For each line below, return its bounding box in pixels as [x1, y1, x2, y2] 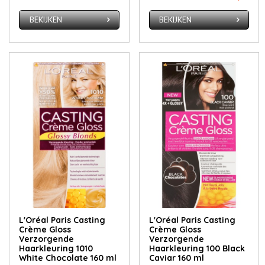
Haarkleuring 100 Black [148, 243, 245, 254]
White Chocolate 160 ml [19, 252, 117, 263]
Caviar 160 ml [148, 252, 204, 263]
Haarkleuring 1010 [19, 243, 93, 254]
